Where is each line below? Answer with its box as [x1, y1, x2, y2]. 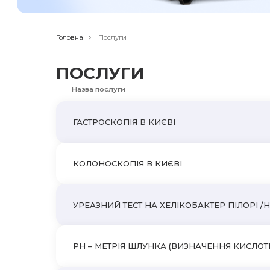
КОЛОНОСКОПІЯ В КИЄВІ [73, 159, 183, 169]
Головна [56, 33, 84, 42]
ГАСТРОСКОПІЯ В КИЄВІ [73, 117, 176, 127]
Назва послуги [72, 84, 126, 93]
